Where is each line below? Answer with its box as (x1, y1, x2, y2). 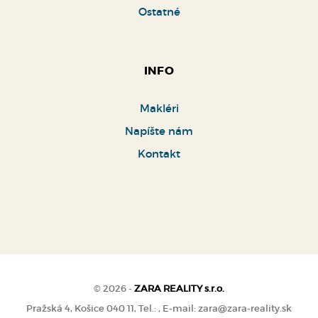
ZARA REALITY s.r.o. (134, 282, 224, 295)
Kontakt (138, 146, 180, 160)
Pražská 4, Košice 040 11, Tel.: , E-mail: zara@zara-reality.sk (26, 302, 292, 314)
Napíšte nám (125, 124, 193, 138)
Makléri (139, 101, 179, 115)
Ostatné (138, 4, 180, 18)
